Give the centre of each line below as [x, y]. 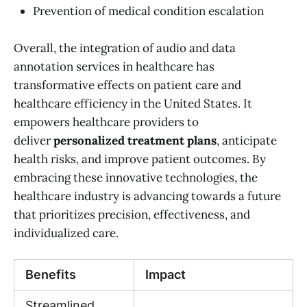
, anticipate [247, 140]
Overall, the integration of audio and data [125, 48]
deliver [34, 140]
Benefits [51, 274]
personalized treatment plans [135, 140]
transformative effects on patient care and [127, 85]
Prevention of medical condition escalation [148, 11]
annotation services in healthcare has [114, 66]
